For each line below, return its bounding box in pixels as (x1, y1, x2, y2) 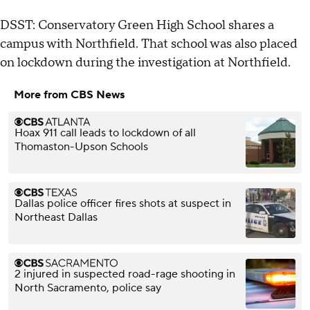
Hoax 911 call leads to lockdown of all (15, 126, 196, 140)
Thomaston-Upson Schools (15, 140, 148, 154)
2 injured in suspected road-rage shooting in (15, 267, 235, 282)
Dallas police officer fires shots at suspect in (15, 197, 231, 211)
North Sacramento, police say (15, 281, 161, 295)
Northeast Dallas (15, 210, 98, 225)
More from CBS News (14, 88, 125, 102)
